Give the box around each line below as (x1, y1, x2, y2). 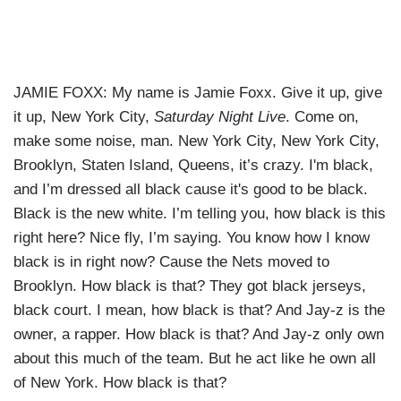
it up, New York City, (13, 108, 154, 126)
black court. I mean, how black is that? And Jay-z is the (13, 302, 385, 320)
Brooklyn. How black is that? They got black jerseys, (13, 277, 366, 295)
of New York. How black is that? (13, 374, 226, 392)
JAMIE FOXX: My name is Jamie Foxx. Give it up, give (13, 84, 382, 102)
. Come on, (286, 108, 359, 126)
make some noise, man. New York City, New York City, (13, 132, 380, 150)
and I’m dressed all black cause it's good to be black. (13, 181, 368, 199)
